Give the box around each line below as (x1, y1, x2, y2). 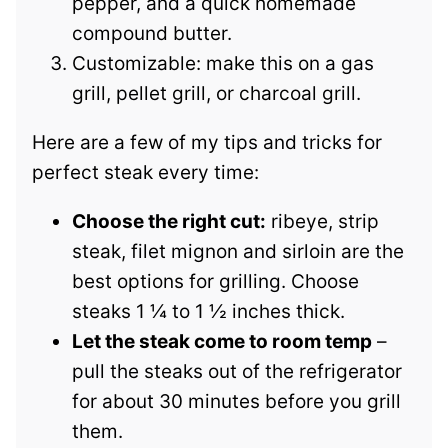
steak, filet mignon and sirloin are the (72, 240, 404, 264)
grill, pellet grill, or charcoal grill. (72, 82, 361, 106)
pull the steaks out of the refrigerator (72, 360, 402, 384)
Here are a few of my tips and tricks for (32, 131, 382, 155)
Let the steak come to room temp (72, 330, 372, 354)
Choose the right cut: (72, 210, 266, 234)
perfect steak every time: (32, 161, 259, 185)
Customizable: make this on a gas (72, 52, 374, 76)
